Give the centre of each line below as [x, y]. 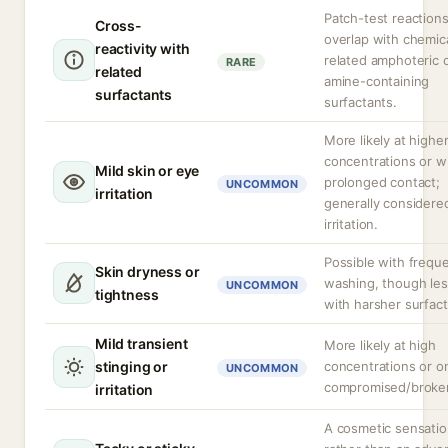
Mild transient [141, 343]
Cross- [118, 25]
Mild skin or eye [147, 170]
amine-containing [377, 81]
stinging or [132, 366]
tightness [127, 294]
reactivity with [142, 48]
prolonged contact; [382, 182]
